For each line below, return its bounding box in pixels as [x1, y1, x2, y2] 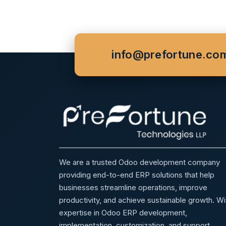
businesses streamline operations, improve [59, 182, 207, 192]
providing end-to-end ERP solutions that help [59, 169, 214, 180]
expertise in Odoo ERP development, [59, 207, 187, 217]
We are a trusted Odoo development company [59, 157, 220, 167]
